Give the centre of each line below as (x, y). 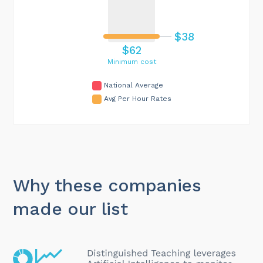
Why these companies (107, 186)
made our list (70, 209)
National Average (133, 85)
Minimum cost (131, 62)
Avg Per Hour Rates (137, 99)
